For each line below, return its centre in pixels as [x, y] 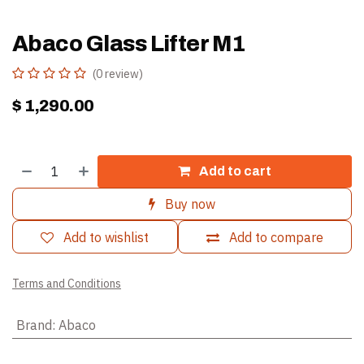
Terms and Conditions [67, 283]
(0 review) [118, 74]
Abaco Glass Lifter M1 [129, 43]
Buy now [190, 204]
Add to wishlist [106, 237]
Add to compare [276, 237]
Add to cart [236, 171]
